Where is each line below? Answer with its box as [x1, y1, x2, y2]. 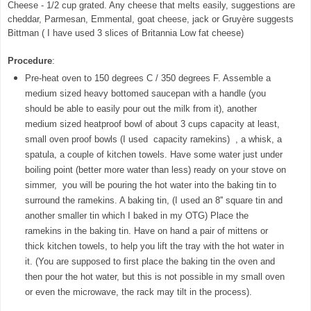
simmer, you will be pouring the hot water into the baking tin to [24, 180, 276, 191]
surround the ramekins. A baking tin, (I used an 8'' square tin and [24, 195, 283, 206]
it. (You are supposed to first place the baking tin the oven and [24, 256, 275, 267]
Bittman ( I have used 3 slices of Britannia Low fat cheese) [8, 28, 244, 39]
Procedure [8, 56, 52, 67]
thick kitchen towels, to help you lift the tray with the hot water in [24, 241, 284, 252]
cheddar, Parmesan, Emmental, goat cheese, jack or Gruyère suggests [8, 14, 294, 25]
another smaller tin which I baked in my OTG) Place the [24, 210, 249, 221]
